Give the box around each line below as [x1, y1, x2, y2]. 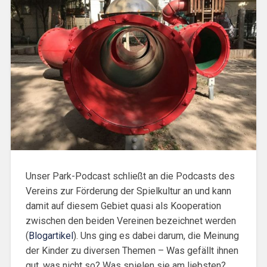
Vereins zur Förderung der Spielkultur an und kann [25, 185, 231, 197]
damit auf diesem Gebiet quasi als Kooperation [25, 200, 221, 212]
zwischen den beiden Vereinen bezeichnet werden [25, 215, 236, 226]
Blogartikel [28, 229, 73, 241]
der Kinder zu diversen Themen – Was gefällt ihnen [25, 244, 238, 256]
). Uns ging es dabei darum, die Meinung [73, 229, 239, 241]
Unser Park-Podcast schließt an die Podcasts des [25, 170, 235, 182]
